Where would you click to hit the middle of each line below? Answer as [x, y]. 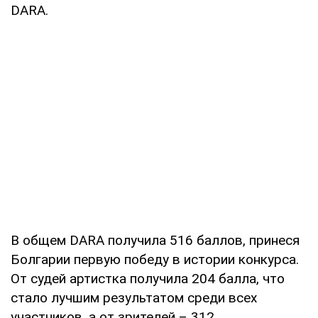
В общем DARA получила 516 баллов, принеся [155, 240]
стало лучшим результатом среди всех [134, 297]
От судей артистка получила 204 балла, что [148, 278]
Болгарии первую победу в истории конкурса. [155, 259]
